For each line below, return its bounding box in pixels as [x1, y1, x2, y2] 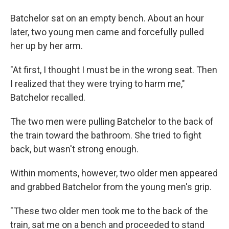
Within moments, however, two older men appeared [10, 168, 218, 179]
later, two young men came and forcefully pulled [10, 27, 204, 38]
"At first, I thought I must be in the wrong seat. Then [10, 64, 217, 76]
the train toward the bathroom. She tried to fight [10, 130, 201, 141]
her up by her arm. [10, 40, 83, 52]
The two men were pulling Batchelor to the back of [10, 116, 214, 127]
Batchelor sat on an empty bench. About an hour [10, 13, 204, 24]
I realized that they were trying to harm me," [10, 78, 185, 89]
